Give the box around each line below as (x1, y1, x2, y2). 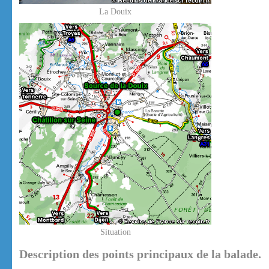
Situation (100, 228, 131, 237)
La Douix (99, 7, 131, 17)
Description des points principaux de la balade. (19, 247, 261, 261)
